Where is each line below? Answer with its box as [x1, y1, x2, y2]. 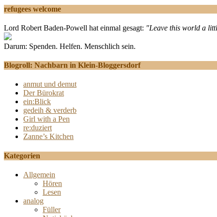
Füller [43, 205, 61, 214]
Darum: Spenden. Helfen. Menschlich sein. [4, 42, 136, 50]
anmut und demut [23, 80, 77, 89]
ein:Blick [23, 97, 51, 106]
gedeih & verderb [23, 106, 77, 115]
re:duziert [23, 124, 52, 132]
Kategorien [4, 151, 40, 160]
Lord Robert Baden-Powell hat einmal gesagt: [4, 23, 146, 32]
